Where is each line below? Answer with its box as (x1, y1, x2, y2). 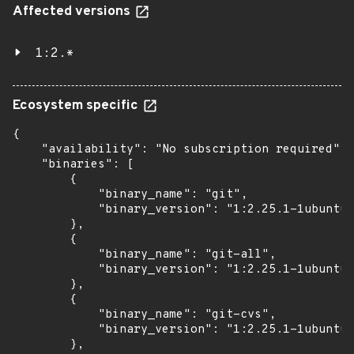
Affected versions (13, 3, 134, 21)
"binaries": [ (13, 157, 134, 172)
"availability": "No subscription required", (13, 142, 347, 157)
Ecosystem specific (13, 97, 141, 115)
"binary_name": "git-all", (13, 247, 276, 262)
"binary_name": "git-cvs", (13, 307, 276, 322)
